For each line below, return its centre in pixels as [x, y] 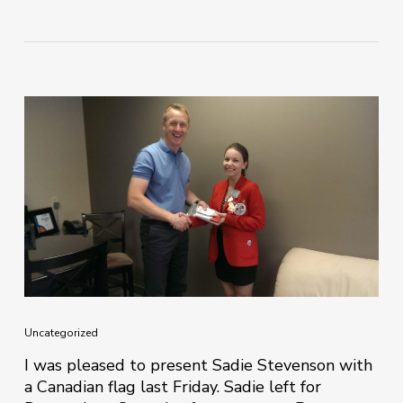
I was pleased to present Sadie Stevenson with [198, 366]
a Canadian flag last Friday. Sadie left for [172, 387]
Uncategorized [61, 333]
